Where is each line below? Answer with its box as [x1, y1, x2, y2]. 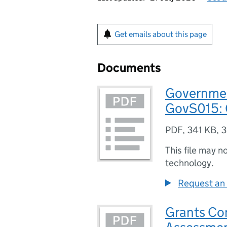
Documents [97, 60, 161, 75]
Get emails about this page [115, 29, 207, 39]
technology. [165, 157, 214, 169]
